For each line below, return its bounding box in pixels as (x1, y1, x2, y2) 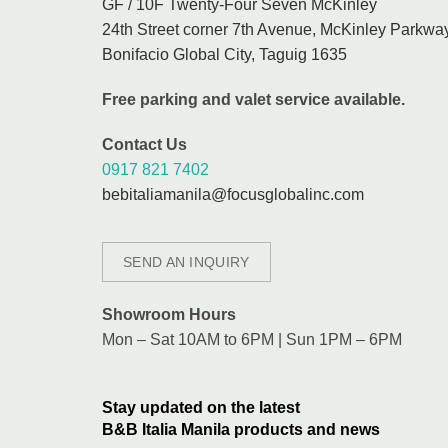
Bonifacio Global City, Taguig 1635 (102, 46, 347, 63)
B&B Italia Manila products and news (102, 421, 380, 438)
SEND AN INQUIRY (123, 254, 250, 270)
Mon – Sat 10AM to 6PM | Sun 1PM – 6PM (102, 331, 402, 348)
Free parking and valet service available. (102, 91, 405, 108)
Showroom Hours (102, 306, 236, 323)
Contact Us (102, 136, 187, 153)
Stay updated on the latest (102, 399, 300, 416)
